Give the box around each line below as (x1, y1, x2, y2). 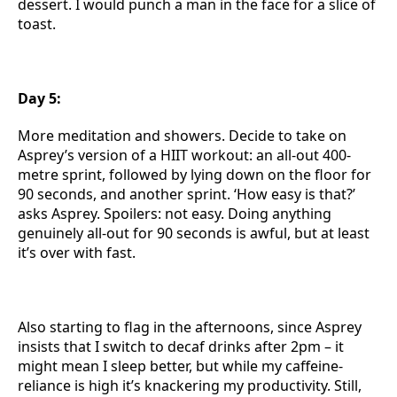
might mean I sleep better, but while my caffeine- (18, 356, 343, 376)
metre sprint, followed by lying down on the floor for (18, 165, 371, 184)
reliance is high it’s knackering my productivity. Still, (18, 376, 362, 395)
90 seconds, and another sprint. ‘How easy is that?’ (18, 184, 355, 204)
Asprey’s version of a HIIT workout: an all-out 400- (18, 145, 351, 165)
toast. (18, 14, 56, 34)
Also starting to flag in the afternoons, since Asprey (18, 317, 362, 337)
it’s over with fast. (18, 243, 136, 262)
